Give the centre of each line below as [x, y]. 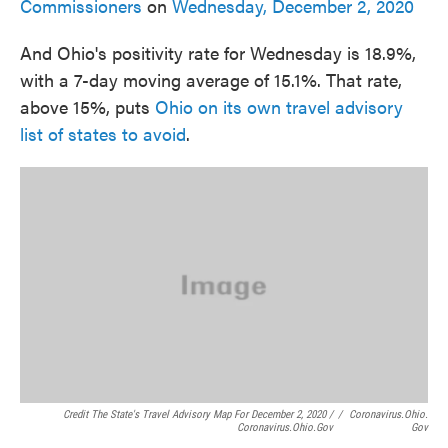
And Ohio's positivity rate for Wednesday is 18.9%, [218, 53]
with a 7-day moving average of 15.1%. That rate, [211, 80]
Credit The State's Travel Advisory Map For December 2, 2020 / [197, 415]
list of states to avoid [103, 134]
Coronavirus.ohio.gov [284, 428]
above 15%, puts [87, 107]
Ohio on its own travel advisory [279, 107]
